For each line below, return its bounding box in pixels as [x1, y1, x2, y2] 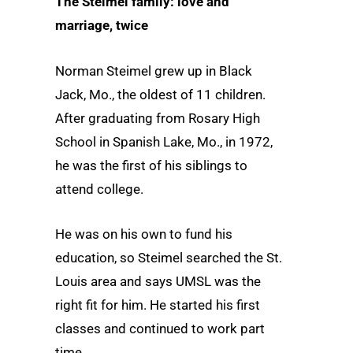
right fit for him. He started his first [55, 296, 260, 313]
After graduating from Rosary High [55, 110, 260, 126]
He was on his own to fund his [55, 225, 232, 242]
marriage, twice [55, 17, 148, 34]
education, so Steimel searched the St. [55, 249, 282, 266]
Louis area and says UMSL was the [55, 273, 261, 289]
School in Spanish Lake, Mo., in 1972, [55, 133, 273, 150]
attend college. [55, 180, 143, 197]
